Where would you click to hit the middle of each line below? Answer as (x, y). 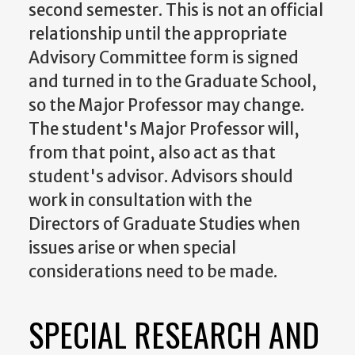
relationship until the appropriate (158, 34)
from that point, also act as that (152, 153)
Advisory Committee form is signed (164, 58)
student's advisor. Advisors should (161, 177)
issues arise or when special (132, 248)
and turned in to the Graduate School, (173, 82)
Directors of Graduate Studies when (164, 225)
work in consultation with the (140, 201)
